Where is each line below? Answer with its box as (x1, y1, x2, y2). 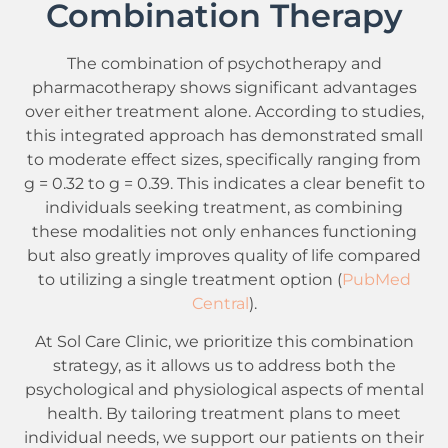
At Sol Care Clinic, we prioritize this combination (34, 331, 414, 352)
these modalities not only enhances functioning (31, 221, 417, 242)
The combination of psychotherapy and (66, 53, 382, 74)
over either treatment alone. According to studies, (24, 101, 424, 122)
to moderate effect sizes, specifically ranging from (27, 149, 421, 170)
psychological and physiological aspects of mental (24, 379, 424, 400)
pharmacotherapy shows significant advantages (31, 77, 417, 98)
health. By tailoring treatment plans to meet (47, 403, 401, 424)
